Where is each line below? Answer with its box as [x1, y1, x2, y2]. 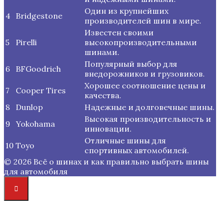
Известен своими [84, 27, 154, 37]
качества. [84, 90, 121, 100]
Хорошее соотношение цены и [84, 80, 206, 90]
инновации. [84, 123, 132, 134]
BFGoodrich [16, 63, 61, 74]
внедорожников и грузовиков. [84, 68, 205, 79]
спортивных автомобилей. [84, 145, 189, 155]
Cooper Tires [16, 85, 66, 95]
